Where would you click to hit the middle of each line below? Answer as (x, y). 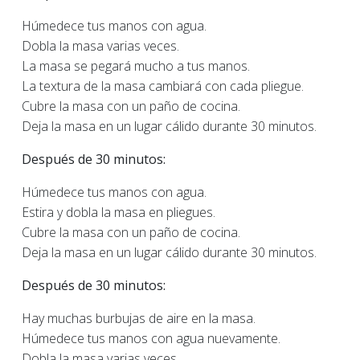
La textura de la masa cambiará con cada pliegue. (163, 86)
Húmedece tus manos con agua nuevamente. (151, 338)
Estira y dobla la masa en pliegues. (119, 212)
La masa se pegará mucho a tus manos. (136, 66)
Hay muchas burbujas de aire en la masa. (139, 318)
